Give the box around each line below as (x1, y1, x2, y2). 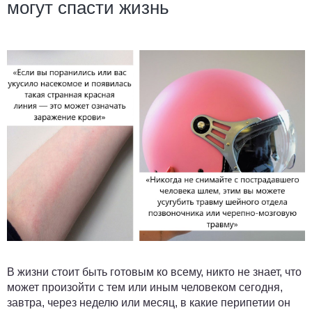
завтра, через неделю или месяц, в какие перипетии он (7, 296, 290, 309)
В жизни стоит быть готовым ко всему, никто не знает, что (7, 265, 302, 278)
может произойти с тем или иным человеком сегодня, (7, 281, 283, 293)
